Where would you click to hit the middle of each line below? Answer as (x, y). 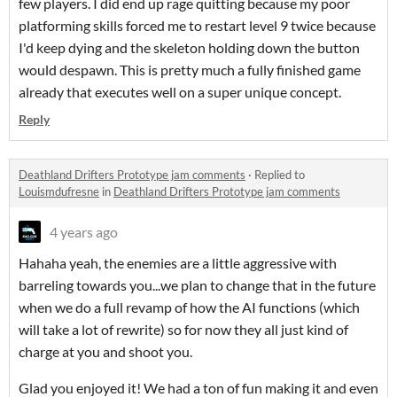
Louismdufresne (59, 192)
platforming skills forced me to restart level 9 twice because (197, 26)
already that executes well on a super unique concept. (180, 92)
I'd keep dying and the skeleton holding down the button (189, 48)
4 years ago (84, 232)
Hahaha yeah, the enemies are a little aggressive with (178, 263)
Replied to (280, 175)
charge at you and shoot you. (105, 352)
